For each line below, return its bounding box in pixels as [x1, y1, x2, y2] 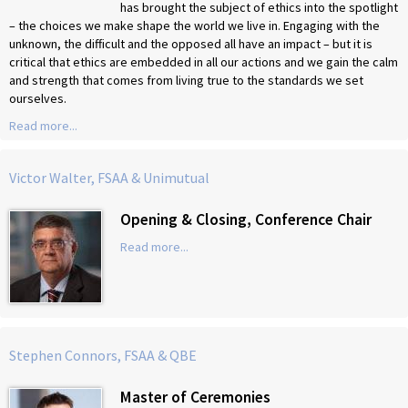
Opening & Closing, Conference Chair [120, 209, 372, 229]
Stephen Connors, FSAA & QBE [9, 345, 197, 364]
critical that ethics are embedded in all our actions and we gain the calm [9, 53, 398, 70]
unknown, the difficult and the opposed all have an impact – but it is [9, 35, 372, 52]
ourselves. [9, 89, 66, 107]
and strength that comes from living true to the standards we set [9, 71, 363, 88]
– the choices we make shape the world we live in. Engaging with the [9, 16, 380, 34]
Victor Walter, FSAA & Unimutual [9, 168, 209, 187]
